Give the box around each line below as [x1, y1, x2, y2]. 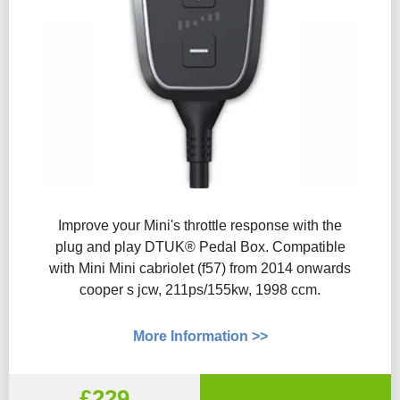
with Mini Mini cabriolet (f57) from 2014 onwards [49, 261, 351, 276]
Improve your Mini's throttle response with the [58, 218, 342, 233]
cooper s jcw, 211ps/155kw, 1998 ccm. [79, 282, 321, 297]
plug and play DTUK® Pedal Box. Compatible [54, 239, 346, 254]
